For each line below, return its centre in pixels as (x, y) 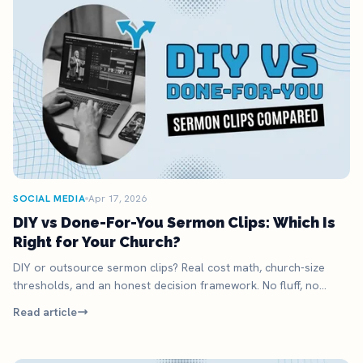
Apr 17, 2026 (118, 198)
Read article (45, 312)
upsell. (30, 303)
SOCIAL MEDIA (49, 198)
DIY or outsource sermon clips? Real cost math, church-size (169, 267)
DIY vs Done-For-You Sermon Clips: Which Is (175, 222)
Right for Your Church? (97, 241)
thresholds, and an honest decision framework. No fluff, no (166, 285)
